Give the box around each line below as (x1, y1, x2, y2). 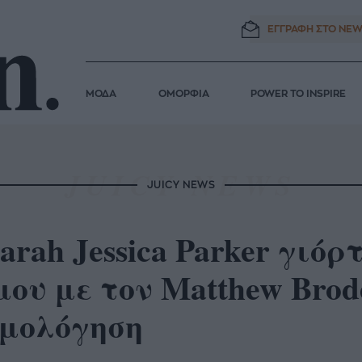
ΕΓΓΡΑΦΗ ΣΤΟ (267, 23, 337, 34)
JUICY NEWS (147, 179, 215, 190)
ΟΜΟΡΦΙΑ (158, 89, 209, 99)
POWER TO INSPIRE (250, 89, 347, 99)
